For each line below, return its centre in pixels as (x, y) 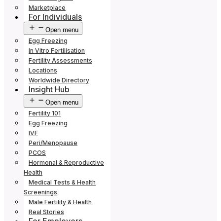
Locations (43, 70)
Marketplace (47, 8)
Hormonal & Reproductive (66, 163)
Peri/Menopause (53, 143)
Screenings (40, 192)
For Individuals (55, 17)
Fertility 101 (45, 113)
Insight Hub (49, 89)
